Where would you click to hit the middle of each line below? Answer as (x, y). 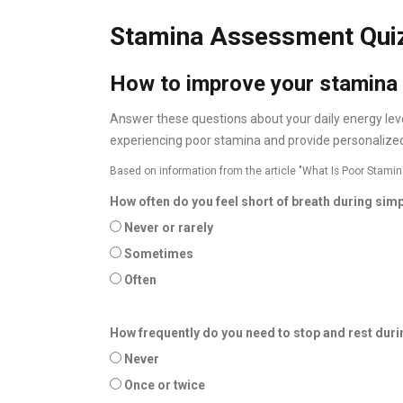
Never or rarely (169, 227)
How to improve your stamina (254, 83)
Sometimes (159, 253)
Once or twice (165, 385)
